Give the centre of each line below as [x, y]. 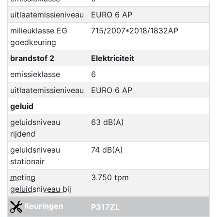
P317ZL [105, 207]
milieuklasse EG [39, 31]
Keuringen [43, 206]
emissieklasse [35, 74]
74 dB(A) [107, 150]
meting [23, 178]
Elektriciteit [112, 58]
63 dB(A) [107, 122]
